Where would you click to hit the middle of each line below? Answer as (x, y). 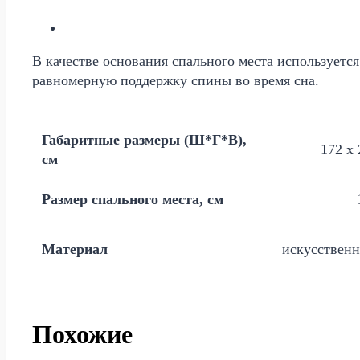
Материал (75, 250)
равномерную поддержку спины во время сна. (176, 81)
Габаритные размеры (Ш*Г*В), (144, 140)
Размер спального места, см (133, 200)
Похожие (82, 335)
